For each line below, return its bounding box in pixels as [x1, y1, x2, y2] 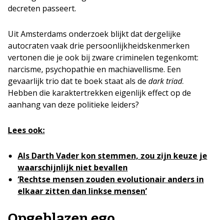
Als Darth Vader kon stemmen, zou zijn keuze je [18, 150, 207, 161]
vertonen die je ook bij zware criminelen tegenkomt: [8, 52, 198, 63]
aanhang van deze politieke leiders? [8, 99, 139, 110]
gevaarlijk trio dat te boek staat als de [8, 75, 148, 86]
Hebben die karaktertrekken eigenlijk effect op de [8, 87, 191, 98]
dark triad [148, 75, 182, 86]
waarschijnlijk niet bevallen [18, 162, 128, 173]
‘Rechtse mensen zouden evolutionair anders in [18, 173, 204, 185]
